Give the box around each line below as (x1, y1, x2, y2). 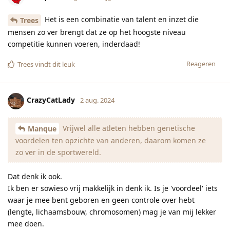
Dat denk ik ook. (8, 171, 62, 182)
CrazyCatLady (27, 95, 75, 105)
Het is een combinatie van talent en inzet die (43, 14, 199, 24)
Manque (28, 124, 56, 134)
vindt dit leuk (33, 59, 75, 69)
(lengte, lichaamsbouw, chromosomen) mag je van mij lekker (8, 207, 216, 217)
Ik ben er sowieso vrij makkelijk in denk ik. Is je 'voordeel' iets (8, 183, 218, 194)
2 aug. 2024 (80, 95, 114, 105)
